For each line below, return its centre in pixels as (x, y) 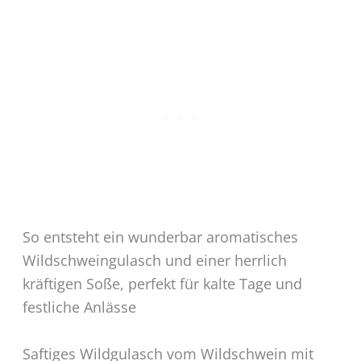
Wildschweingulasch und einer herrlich (154, 260)
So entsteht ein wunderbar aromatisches (160, 237)
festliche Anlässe (79, 307)
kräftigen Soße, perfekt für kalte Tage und (162, 283)
